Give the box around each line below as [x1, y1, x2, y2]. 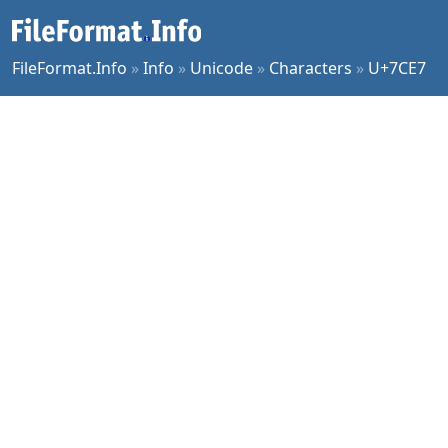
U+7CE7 [368, 57, 426, 79]
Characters [269, 57, 352, 79]
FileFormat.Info [12, 57, 127, 79]
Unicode [190, 57, 253, 79]
